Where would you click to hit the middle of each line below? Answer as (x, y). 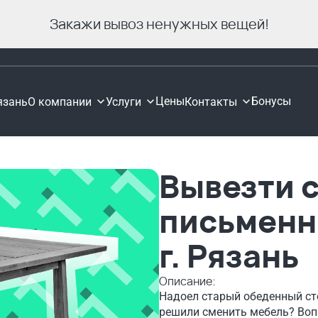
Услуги (123, 102)
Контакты (210, 102)
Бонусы (271, 101)
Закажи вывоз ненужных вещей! (159, 24)
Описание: (187, 281)
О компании (59, 102)
